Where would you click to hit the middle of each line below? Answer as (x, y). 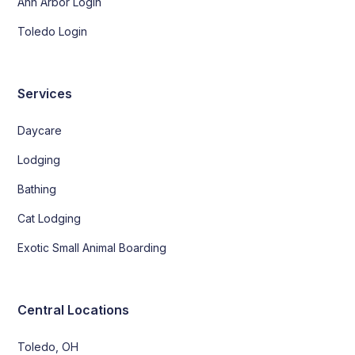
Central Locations (74, 310)
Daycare (40, 131)
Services (45, 94)
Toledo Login (53, 32)
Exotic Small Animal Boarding (92, 248)
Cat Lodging (50, 219)
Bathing (37, 189)
